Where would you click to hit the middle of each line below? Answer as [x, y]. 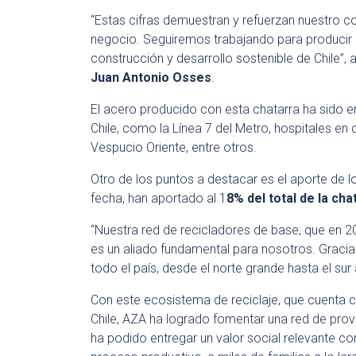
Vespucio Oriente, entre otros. [174, 147]
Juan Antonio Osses [151, 77]
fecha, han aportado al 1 [159, 198]
